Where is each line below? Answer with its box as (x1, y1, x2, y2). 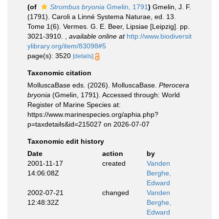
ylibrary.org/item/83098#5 (27, 42, 106, 50)
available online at (69, 32, 125, 40)
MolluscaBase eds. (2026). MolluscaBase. (27, 81, 159, 89)
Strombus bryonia (50, 3, 105, 11)
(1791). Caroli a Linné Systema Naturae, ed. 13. (27, 13, 176, 21)
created (102, 159, 126, 167)
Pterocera (159, 81, 189, 89)
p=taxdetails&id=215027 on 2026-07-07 (27, 120, 150, 128)
